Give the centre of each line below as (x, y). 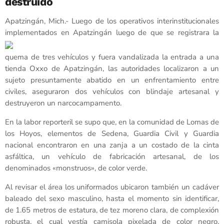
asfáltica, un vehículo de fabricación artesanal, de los (112, 157)
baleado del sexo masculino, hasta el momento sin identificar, (112, 199)
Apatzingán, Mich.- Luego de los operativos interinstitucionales (112, 21)
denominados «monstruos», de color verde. (76, 168)
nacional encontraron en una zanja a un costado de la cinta (112, 145)
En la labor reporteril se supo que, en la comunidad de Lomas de (112, 122)
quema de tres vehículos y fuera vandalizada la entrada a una (112, 57)
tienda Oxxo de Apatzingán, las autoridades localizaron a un (112, 69)
